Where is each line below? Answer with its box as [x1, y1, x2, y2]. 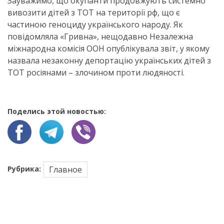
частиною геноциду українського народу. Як [7, 19, 183, 30]
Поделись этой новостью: [7, 106, 106, 116]
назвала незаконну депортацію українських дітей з [7, 55, 211, 66]
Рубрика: [7, 164, 41, 173]
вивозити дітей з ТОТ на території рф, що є [7, 7, 180, 18]
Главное [49, 164, 82, 175]
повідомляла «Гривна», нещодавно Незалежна [7, 31, 193, 42]
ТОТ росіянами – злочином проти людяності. [7, 67, 184, 78]
